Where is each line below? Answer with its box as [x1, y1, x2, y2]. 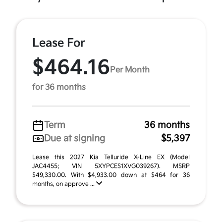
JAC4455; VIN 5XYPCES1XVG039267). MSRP [32, 163, 190, 170]
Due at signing [44, 133, 105, 144]
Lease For [32, 36, 85, 51]
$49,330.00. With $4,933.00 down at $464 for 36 [32, 171, 190, 179]
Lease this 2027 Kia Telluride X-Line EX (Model [32, 154, 190, 162]
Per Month [110, 65, 150, 75]
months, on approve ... [32, 180, 96, 188]
